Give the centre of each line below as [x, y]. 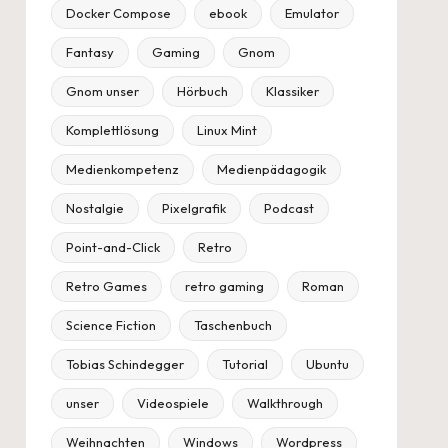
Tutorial [244, 364]
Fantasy [89, 52]
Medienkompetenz [122, 169]
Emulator [311, 13]
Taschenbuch [232, 325]
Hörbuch [202, 91]
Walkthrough [284, 403]
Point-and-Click [112, 247]
